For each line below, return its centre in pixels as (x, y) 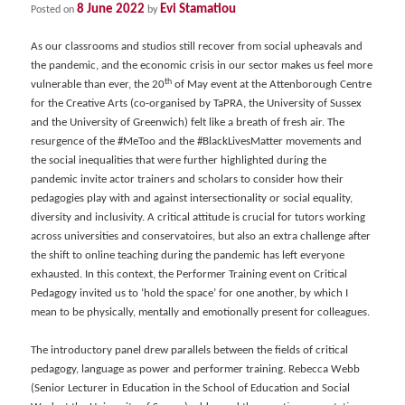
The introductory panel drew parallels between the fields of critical (190, 351)
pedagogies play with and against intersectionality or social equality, (192, 199)
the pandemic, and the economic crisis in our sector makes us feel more (202, 66)
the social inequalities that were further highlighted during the (179, 161)
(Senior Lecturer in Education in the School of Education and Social (191, 389)
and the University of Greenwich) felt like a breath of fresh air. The (188, 123)
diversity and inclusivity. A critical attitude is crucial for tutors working (198, 218)
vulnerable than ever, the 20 (98, 85)
